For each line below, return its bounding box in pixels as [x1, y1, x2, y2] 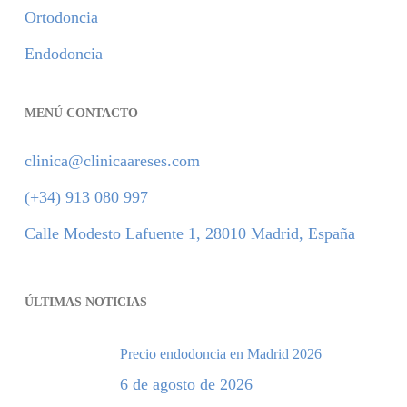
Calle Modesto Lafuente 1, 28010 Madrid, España [24, 224, 355, 243]
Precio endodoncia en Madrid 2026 [119, 346, 322, 362]
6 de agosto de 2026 [119, 375, 253, 394]
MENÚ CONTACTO [24, 106, 138, 121]
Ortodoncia [24, 8, 98, 27]
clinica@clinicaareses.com [24, 152, 200, 171]
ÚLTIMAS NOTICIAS [24, 295, 147, 310]
